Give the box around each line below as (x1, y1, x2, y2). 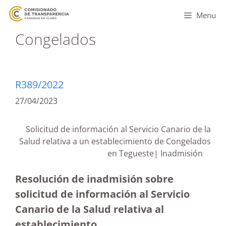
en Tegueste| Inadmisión (107, 148, 211, 159)
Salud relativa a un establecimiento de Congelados (19, 136, 211, 147)
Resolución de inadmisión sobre (15, 172, 174, 186)
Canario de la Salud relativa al (15, 202, 164, 216)
